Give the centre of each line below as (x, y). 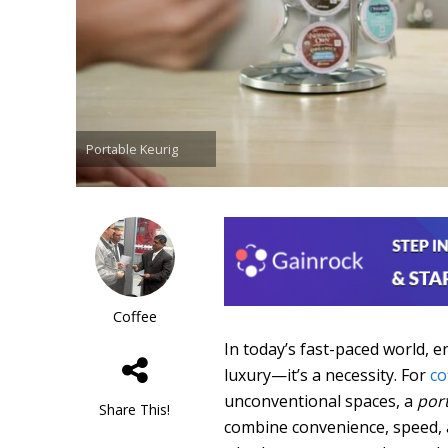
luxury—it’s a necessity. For (327, 374)
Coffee (134, 316)
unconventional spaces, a (321, 400)
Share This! (135, 410)
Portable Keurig (131, 149)
